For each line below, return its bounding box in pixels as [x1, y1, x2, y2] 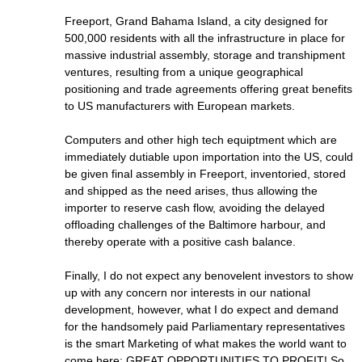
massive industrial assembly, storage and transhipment [65, 48, 345, 61]
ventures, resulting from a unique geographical [65, 65, 303, 78]
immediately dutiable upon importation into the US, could [65, 150, 353, 163]
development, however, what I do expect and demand [65, 303, 339, 316]
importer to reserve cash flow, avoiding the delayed [65, 201, 325, 214]
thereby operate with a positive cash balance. [65, 235, 296, 248]
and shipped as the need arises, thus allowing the [65, 184, 318, 197]
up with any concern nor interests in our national [65, 286, 310, 299]
